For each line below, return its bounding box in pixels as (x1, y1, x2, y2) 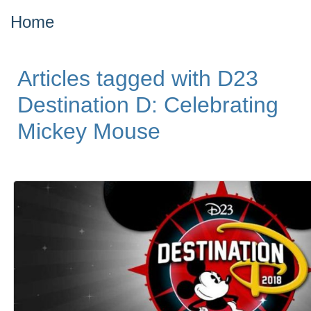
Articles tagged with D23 (17, 66, 258, 92)
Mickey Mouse (17, 119, 160, 144)
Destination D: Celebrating (17, 92, 278, 118)
